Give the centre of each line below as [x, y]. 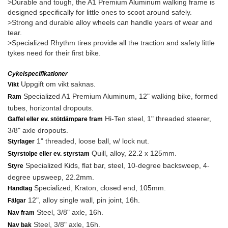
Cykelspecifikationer [38, 74]
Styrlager [21, 141]
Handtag [20, 188]
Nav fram [21, 213]
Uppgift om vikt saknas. [57, 84]
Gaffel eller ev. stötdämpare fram [55, 119]
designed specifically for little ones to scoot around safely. [100, 12]
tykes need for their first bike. [54, 53]
